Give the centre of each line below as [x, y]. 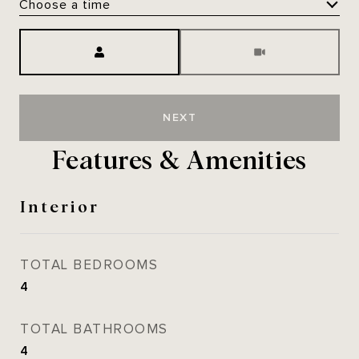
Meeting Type [222, 38]
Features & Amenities [179, 158]
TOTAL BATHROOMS [94, 329]
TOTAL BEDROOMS [89, 265]
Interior [60, 205]
